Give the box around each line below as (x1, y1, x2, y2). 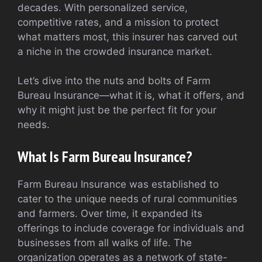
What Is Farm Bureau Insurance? (18, 146, 192, 166)
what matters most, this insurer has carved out (18, 30, 237, 43)
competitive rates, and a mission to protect (18, 16, 219, 28)
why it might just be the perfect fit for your (18, 104, 216, 116)
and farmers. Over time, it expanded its (18, 207, 202, 219)
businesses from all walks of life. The (18, 236, 192, 249)
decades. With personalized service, (18, 1, 188, 13)
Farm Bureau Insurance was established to (18, 178, 219, 190)
